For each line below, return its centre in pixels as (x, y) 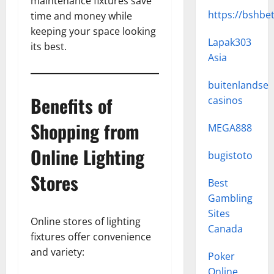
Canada (225, 229)
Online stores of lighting (86, 221)
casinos (225, 100)
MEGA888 (230, 128)
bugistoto (230, 155)
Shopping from (85, 131)
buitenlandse (238, 85)
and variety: (57, 252)
